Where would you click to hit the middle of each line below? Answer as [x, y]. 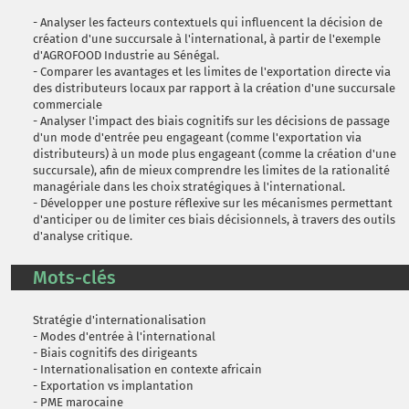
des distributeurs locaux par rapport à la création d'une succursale [214, 88]
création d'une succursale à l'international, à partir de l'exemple [207, 39]
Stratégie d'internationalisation [120, 320]
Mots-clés [74, 278]
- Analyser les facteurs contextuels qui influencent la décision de [208, 22]
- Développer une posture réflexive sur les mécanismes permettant [213, 203]
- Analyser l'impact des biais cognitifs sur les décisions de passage [211, 121]
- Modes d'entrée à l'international [124, 336]
